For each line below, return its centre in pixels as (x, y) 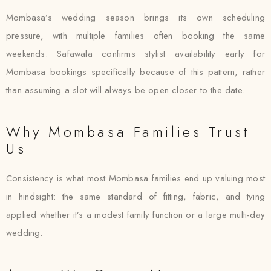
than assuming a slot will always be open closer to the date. (126, 90)
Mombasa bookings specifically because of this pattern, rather (135, 72)
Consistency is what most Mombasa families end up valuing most (135, 178)
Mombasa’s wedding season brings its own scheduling (135, 18)
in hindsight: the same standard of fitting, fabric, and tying (135, 197)
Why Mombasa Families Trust (128, 132)
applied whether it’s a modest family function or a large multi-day (135, 215)
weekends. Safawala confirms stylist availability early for (135, 54)
